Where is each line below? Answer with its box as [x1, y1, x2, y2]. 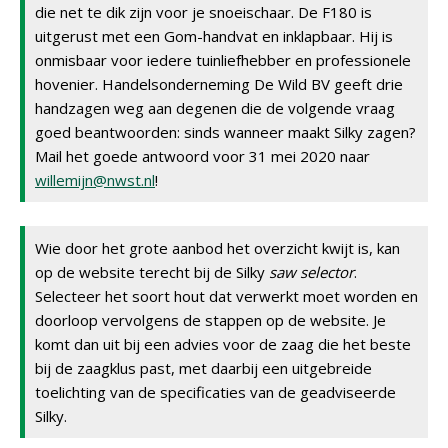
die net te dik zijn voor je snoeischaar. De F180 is [35, 2, 372, 22]
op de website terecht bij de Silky [35, 262, 269, 282]
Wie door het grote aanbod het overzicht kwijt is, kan [35, 238, 400, 258]
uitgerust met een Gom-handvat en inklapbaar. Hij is [35, 26, 393, 46]
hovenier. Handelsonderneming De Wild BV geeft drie [35, 74, 403, 94]
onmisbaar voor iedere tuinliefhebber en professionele [35, 50, 411, 70]
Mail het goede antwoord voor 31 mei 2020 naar [35, 146, 370, 166]
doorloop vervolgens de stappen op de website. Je [35, 310, 386, 330]
